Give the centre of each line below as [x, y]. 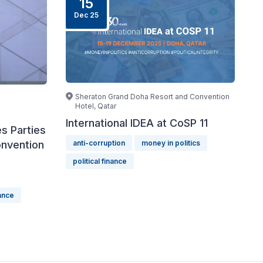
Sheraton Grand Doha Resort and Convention [152, 97]
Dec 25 [86, 15]
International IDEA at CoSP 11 [137, 123]
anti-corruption [99, 143]
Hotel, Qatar [96, 106]
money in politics [171, 143]
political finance [100, 161]
